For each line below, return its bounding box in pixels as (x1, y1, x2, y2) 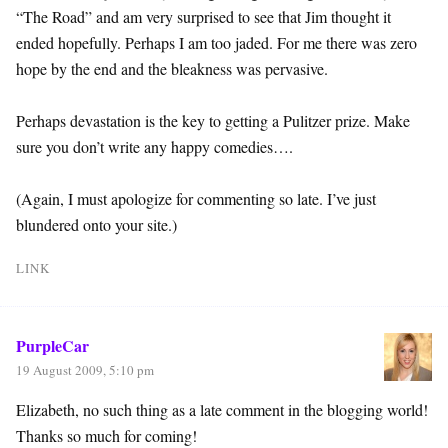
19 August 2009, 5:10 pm (16, 360, 154, 379)
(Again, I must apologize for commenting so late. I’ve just (16, 187, 376, 209)
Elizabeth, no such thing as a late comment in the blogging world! (16, 398, 428, 420)
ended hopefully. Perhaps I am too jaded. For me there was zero (16, 31, 417, 53)
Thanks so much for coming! (16, 424, 197, 446)
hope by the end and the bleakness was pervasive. (16, 57, 328, 79)
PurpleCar (16, 333, 89, 357)
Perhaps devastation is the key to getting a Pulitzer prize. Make (16, 109, 410, 131)
